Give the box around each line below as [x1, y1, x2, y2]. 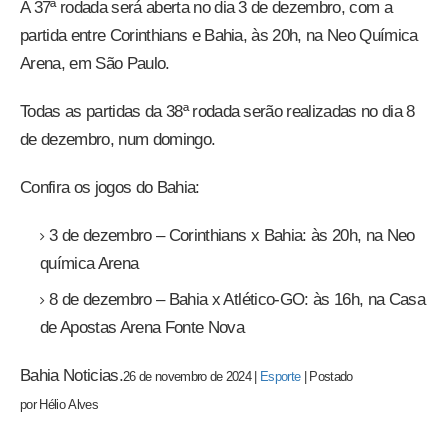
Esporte [260, 369, 301, 384]
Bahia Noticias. [20, 365, 123, 385]
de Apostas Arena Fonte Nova [40, 317, 245, 337]
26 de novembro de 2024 [122, 369, 252, 384]
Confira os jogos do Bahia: [20, 177, 200, 197]
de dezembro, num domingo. [20, 129, 216, 149]
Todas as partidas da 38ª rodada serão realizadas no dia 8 [20, 101, 415, 121]
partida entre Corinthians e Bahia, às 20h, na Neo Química [20, 25, 418, 45]
